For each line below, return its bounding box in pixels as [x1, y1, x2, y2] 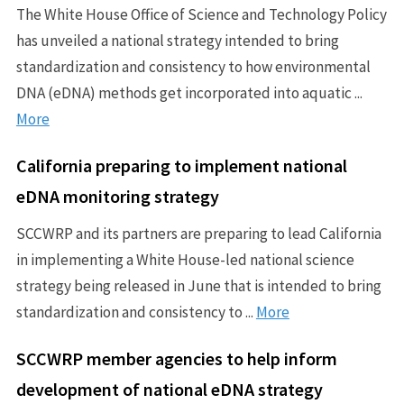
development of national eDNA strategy [15, 377, 323, 400]
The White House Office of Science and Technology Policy [15, 4, 387, 24]
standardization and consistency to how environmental [15, 56, 371, 77]
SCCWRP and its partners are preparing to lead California [15, 223, 381, 243]
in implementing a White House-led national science [15, 249, 354, 270]
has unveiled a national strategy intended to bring [15, 30, 339, 50]
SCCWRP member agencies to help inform [15, 346, 337, 370]
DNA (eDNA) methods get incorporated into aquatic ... [15, 82, 363, 103]
